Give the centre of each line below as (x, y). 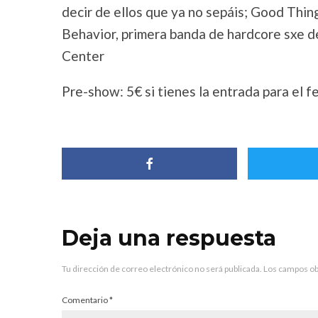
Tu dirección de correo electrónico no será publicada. (162, 269)
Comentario (86, 300)
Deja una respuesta (169, 238)
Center (83, 56)
